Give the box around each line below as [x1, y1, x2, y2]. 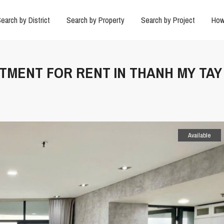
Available [188, 131, 211, 140]
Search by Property [66, 14, 124, 25]
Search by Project [140, 14, 195, 25]
